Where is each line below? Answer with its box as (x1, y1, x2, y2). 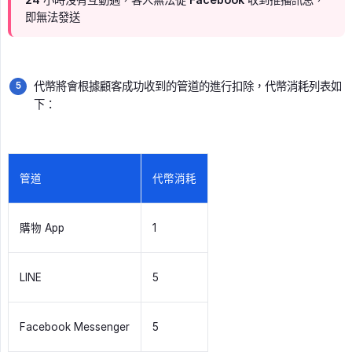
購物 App (20, 222, 64, 235)
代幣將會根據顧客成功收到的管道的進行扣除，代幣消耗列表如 (34, 79, 342, 93)
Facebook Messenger (20, 321, 130, 334)
